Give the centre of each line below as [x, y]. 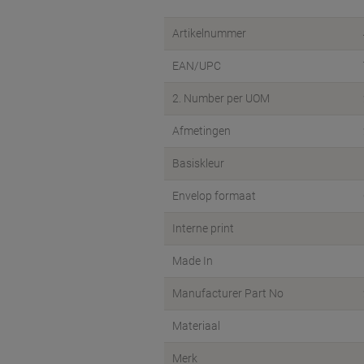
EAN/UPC [197, 66]
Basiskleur [198, 163]
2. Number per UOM [221, 98]
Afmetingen [201, 131]
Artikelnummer [209, 33]
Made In [193, 261]
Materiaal [196, 326]
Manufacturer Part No [228, 293]
